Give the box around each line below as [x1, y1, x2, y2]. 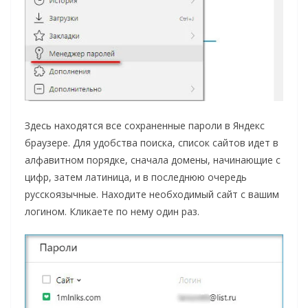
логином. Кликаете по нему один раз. [25, 204, 199, 218]
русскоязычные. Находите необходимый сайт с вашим [25, 187, 279, 201]
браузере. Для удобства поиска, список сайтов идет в [25, 135, 278, 149]
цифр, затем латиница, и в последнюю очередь [25, 170, 247, 184]
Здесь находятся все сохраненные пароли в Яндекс [25, 118, 265, 132]
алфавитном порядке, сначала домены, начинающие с [25, 153, 280, 166]
